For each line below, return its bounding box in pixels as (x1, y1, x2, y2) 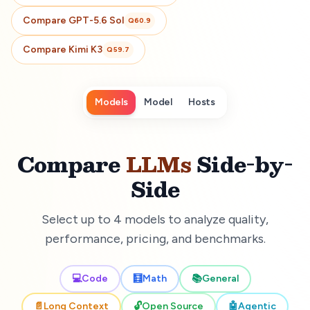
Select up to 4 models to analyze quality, (42, 211, 268, 227)
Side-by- (190, 145, 293, 181)
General (201, 272, 239, 284)
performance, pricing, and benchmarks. (44, 230, 266, 246)
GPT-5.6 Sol (69, 14, 124, 26)
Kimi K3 (69, 43, 102, 55)
